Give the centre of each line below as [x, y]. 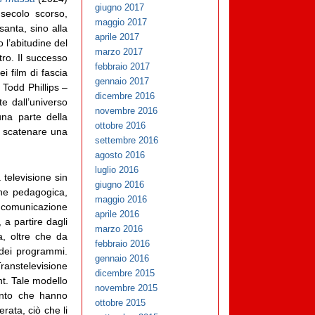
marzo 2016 [119, 229]
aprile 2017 [117, 37]
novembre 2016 [127, 111]
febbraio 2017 [123, 67]
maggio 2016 [121, 200]
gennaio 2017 [122, 82]
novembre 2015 [127, 288]
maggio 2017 [121, 22]
